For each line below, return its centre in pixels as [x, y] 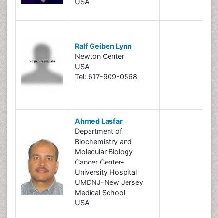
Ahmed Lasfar [99, 121]
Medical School [100, 192]
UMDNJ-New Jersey [109, 182]
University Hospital [106, 172]
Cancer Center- [100, 162]
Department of [99, 131]
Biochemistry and [103, 141]
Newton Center [100, 56]
